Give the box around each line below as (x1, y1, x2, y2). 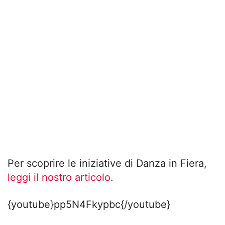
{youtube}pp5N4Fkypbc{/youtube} (8, 198, 170, 211)
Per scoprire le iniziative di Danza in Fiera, (8, 157, 207, 170)
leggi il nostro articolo (8, 171, 110, 184)
